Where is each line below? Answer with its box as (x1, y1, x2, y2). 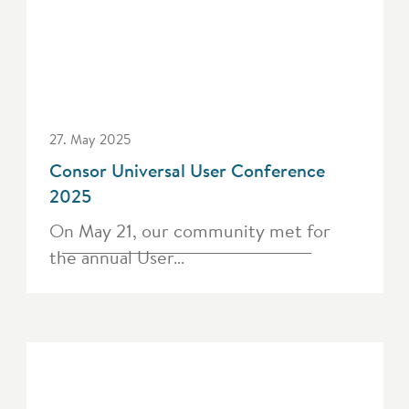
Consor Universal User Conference (48, 156, 325, 184)
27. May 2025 (48, 129, 131, 150)
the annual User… (48, 244, 184, 271)
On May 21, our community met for (48, 217, 330, 245)
